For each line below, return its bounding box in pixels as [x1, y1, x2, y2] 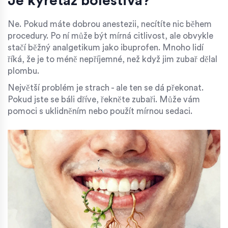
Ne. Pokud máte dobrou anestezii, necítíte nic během [8, 19, 212, 28]
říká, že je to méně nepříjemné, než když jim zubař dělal [8, 54, 217, 64]
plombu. [8, 66, 39, 75]
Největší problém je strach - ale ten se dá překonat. [8, 83, 204, 92]
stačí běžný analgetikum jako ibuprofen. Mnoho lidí [8, 43, 204, 52]
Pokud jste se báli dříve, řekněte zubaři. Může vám [8, 95, 200, 104]
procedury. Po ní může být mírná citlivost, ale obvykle [8, 31, 213, 40]
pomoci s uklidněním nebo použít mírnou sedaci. [8, 106, 192, 116]
